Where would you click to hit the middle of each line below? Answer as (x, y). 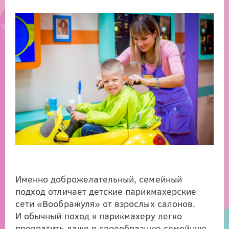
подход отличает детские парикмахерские (106, 191)
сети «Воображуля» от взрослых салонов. (106, 203)
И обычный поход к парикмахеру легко (99, 215)
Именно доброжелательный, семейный (99, 179)
